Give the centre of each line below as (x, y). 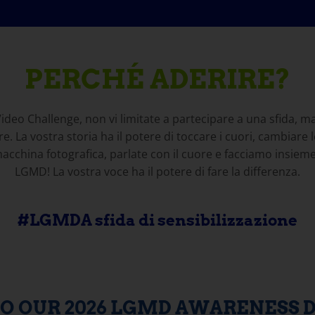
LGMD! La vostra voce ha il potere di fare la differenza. (157, 172)
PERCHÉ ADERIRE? (157, 79)
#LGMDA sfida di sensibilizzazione (157, 220)
